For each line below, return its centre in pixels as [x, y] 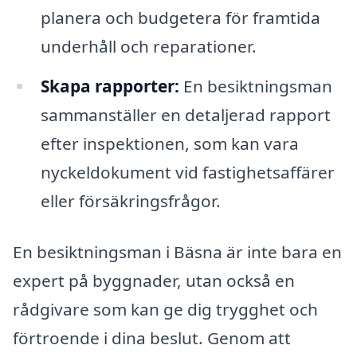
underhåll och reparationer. [148, 47]
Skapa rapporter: [110, 86]
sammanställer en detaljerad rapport [185, 115]
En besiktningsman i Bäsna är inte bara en [177, 252]
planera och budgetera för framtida [180, 18]
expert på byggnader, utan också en [154, 280]
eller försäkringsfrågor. [130, 201]
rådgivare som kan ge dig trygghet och [165, 309]
